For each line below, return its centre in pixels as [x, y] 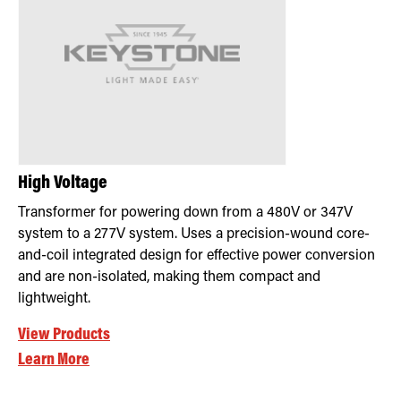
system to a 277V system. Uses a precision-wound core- [194, 234]
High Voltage [63, 183]
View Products [64, 335]
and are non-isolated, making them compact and [169, 277]
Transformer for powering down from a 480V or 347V [185, 213]
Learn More [54, 360]
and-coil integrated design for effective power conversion [196, 256]
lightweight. [54, 299]
